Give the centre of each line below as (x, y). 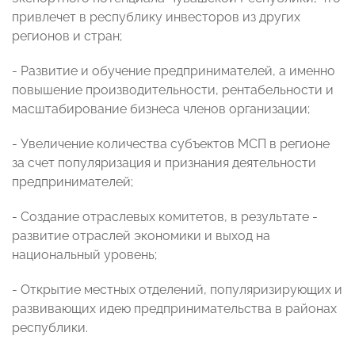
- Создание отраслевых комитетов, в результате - (165, 217)
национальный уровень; (84, 255)
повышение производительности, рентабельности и (173, 90)
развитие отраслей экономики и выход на (141, 236)
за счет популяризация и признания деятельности (164, 163)
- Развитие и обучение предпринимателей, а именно (174, 71)
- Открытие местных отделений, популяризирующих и (177, 290)
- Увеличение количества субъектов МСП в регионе (171, 144)
